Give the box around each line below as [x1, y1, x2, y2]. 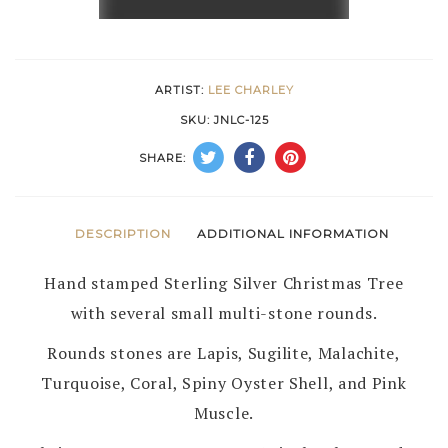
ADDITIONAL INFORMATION [197, 226, 390, 241]
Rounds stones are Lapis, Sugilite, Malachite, [47, 342, 401, 364]
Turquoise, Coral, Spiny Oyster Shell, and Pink [41, 372, 407, 394]
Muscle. [194, 402, 254, 424]
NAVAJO [98, 307, 162, 329]
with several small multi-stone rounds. [70, 302, 378, 324]
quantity [98, 337, 166, 359]
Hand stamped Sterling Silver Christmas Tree [44, 272, 404, 294]
